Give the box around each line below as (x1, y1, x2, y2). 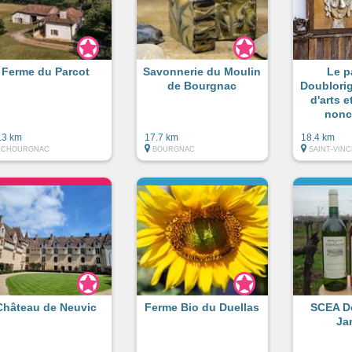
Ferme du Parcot (2, 64, 90, 78)
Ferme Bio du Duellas (145, 300, 260, 313)
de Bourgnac (167, 79, 237, 92)
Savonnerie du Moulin (143, 64, 262, 78)
